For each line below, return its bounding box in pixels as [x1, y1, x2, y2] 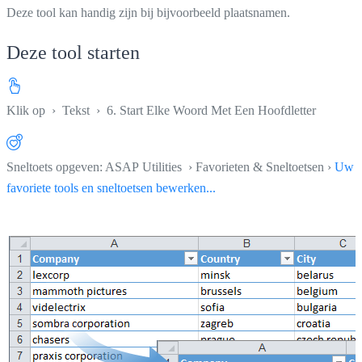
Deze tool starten [6, 41, 140, 63]
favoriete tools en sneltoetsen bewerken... [6, 180, 216, 195]
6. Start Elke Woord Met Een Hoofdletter [107, 103, 316, 117]
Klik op [6, 103, 48, 117]
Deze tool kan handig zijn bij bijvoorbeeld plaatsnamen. [6, 5, 290, 19]
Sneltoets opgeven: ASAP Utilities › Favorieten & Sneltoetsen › [6, 159, 335, 174]
